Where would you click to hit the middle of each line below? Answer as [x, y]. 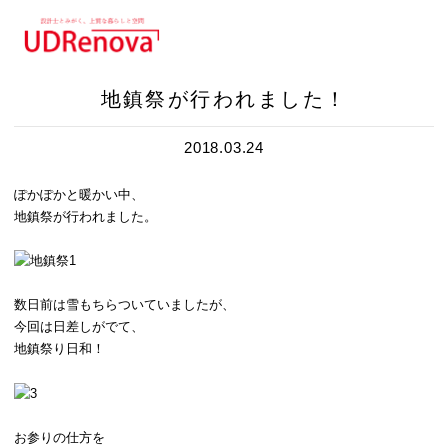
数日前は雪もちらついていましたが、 [124, 305]
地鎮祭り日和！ [59, 349]
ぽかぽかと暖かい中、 [79, 194]
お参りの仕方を [59, 437]
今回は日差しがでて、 [79, 327]
